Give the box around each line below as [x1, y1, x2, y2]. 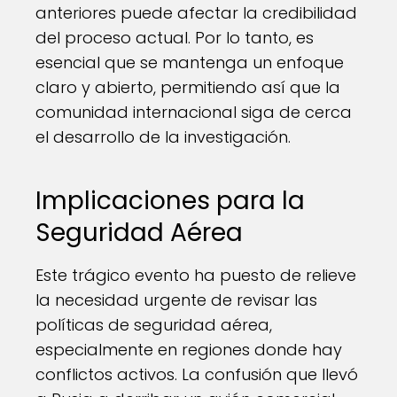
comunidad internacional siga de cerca [35, 101, 352, 123]
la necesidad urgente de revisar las [35, 289, 317, 311]
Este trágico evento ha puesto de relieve [35, 264, 356, 286]
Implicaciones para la [35, 183, 305, 218]
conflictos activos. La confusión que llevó [35, 363, 358, 385]
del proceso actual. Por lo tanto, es [35, 27, 314, 49]
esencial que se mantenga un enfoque [35, 51, 344, 74]
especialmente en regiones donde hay [35, 339, 342, 361]
